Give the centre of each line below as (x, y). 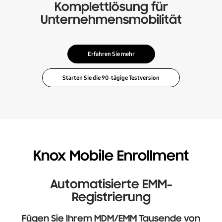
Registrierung (111, 198)
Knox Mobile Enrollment (111, 157)
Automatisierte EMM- (111, 185)
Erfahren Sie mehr (111, 54)
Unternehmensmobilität (111, 20)
